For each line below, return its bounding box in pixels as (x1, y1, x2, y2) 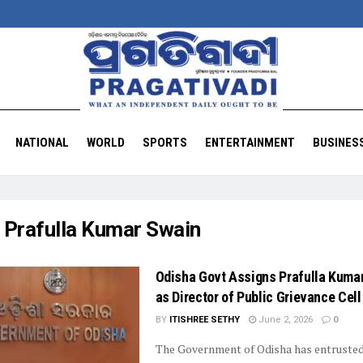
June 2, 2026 (255, 314, 313, 325)
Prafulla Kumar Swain (3, 217, 201, 241)
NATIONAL (15, 135, 69, 150)
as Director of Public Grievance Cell (155, 288, 361, 305)
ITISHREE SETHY (169, 314, 240, 325)
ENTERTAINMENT (204, 135, 295, 150)
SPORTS (142, 135, 187, 150)
